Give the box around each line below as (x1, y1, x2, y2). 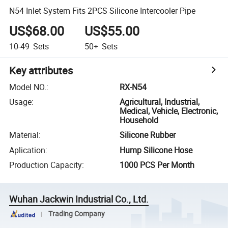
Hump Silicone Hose (120, 144, 193, 156)
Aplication (9, 144, 46, 156)
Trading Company (48, 209, 105, 218)
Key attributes (9, 63, 73, 77)
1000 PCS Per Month (120, 159, 195, 171)
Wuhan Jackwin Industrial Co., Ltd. (9, 193, 149, 206)
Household (120, 115, 159, 126)
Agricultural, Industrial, (120, 96, 200, 108)
